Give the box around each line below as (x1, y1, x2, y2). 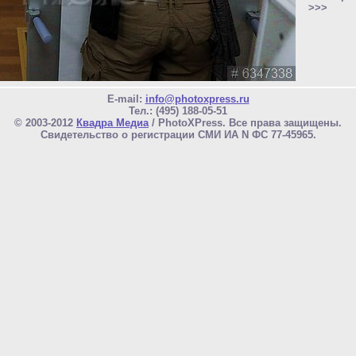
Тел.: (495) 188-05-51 (129, 105, 227, 118)
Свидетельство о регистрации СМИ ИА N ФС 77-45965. (40, 129, 316, 141)
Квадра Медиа (76, 117, 149, 130)
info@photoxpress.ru (145, 93, 250, 106)
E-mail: (106, 93, 145, 106)
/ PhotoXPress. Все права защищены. (149, 117, 342, 130)
